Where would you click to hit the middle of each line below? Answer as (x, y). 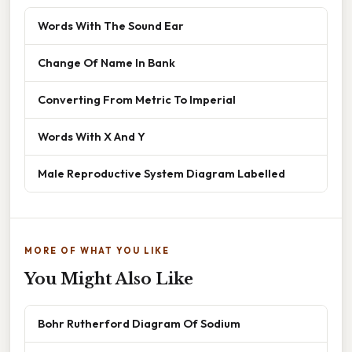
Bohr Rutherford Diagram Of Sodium (139, 323)
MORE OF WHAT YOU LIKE (97, 250)
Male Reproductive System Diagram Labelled (161, 173)
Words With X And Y (92, 136)
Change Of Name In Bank (106, 62)
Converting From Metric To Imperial (137, 99)
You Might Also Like (109, 279)
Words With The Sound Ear (111, 25)
